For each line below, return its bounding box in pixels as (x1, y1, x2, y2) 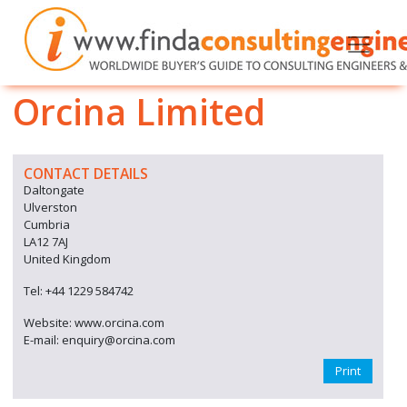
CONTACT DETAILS (24, 164, 148, 184)
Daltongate (24, 182, 84, 198)
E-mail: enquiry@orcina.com (24, 332, 175, 348)
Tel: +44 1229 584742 (24, 283, 134, 299)
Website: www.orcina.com (24, 314, 164, 331)
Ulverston (24, 199, 77, 215)
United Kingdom (24, 251, 111, 267)
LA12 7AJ (24, 233, 68, 250)
